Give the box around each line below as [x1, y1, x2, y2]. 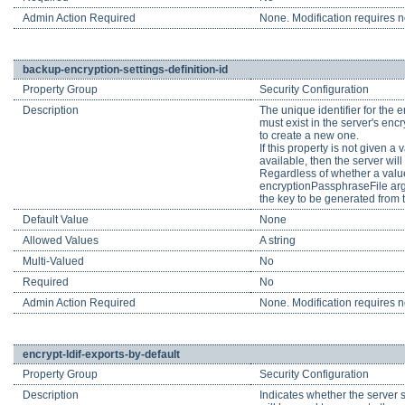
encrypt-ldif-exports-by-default [23, 348, 180, 362]
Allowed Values [23, 234, 99, 248]
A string [259, 234, 296, 248]
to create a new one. [259, 129, 359, 143]
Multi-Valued [23, 255, 84, 268]
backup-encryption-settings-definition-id [23, 63, 228, 77]
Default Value [23, 213, 89, 227]
